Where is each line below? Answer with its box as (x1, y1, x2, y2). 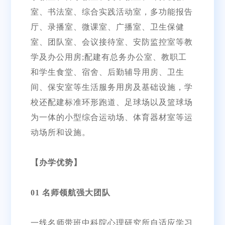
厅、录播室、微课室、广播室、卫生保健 (30, 22, 184, 31)
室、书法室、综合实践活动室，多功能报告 (30, 7, 193, 16)
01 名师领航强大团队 (30, 188, 110, 197)
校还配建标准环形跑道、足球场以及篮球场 (30, 97, 193, 106)
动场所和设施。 (30, 128, 90, 137)
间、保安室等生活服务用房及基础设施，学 (30, 82, 193, 91)
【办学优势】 (30, 158, 82, 167)
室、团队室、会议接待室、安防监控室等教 (30, 37, 193, 46)
